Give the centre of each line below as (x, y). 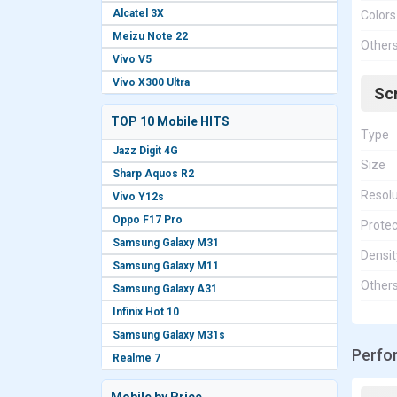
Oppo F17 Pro (148, 220)
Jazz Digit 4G (145, 151)
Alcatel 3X (138, 13)
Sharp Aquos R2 (153, 174)
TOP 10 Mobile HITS (170, 121)
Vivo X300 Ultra (151, 82)
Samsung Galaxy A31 (165, 289)
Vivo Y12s (138, 197)
